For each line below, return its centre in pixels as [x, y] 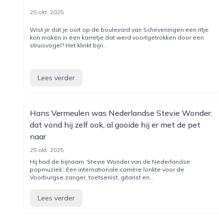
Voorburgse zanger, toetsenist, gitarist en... [92, 177]
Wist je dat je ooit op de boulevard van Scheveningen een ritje [119, 30]
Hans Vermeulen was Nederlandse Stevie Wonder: [121, 113]
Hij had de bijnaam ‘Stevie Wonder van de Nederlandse [110, 162]
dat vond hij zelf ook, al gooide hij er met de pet [115, 125]
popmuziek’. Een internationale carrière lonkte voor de [107, 169]
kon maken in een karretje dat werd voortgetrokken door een [117, 37]
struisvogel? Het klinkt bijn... [69, 45]
